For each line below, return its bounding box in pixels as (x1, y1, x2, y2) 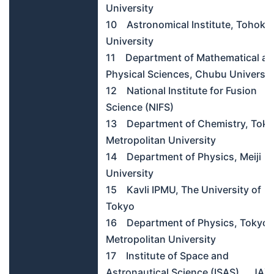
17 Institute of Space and (106, 249, 229, 262)
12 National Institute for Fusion (106, 84, 257, 97)
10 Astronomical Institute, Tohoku (106, 18, 272, 31)
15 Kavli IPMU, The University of (106, 183, 261, 196)
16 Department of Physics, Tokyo (106, 216, 268, 229)
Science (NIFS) (106, 100, 174, 113)
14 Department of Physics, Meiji (106, 150, 261, 163)
